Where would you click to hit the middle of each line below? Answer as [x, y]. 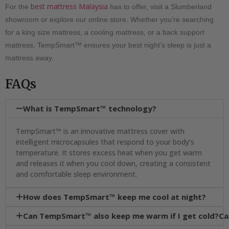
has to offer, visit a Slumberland [160, 6]
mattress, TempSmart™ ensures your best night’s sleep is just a [108, 45]
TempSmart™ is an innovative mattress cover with [100, 131]
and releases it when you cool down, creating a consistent [113, 163]
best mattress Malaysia [69, 6]
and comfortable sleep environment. [76, 174]
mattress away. [29, 58]
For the [18, 6]
